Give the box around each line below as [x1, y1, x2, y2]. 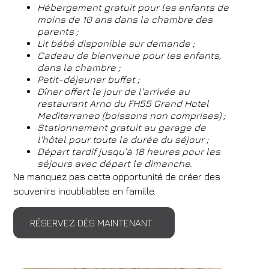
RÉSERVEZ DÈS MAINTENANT [30, 217, 153, 228]
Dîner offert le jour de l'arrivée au [37, 86, 190, 97]
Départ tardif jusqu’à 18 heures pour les [37, 146, 221, 157]
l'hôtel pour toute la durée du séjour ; [37, 134, 209, 145]
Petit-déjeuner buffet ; [37, 74, 140, 85]
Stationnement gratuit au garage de [37, 122, 207, 133]
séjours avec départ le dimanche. [37, 158, 193, 169]
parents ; [37, 26, 79, 37]
